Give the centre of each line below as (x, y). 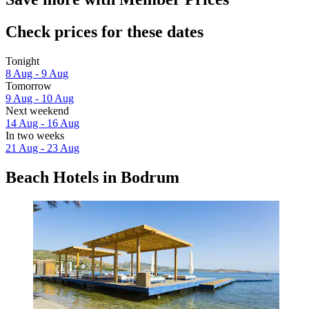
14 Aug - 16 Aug (42, 123)
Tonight (22, 61)
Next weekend (37, 110)
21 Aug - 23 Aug (42, 148)
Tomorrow (29, 86)
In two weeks (35, 135)
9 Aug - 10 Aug (40, 98)
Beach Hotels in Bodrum (92, 177)
